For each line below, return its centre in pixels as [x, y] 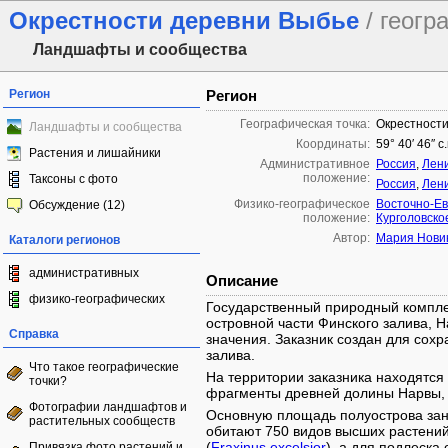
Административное [315, 164]
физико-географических [97, 299]
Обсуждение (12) [77, 205]
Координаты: [333, 144]
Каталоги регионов [64, 240]
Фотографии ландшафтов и [108, 407]
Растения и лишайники [95, 153]
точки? [48, 381]
